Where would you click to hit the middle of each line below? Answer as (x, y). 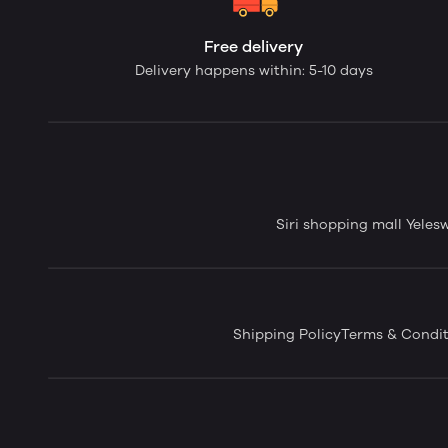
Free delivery (254, 46)
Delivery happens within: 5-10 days (253, 70)
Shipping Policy (287, 334)
